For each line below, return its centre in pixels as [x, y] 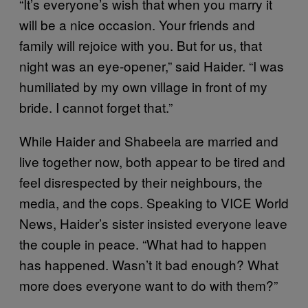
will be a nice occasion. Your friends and [137, 24]
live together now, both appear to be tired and [152, 161]
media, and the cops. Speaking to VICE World [154, 202]
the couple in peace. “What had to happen [143, 243]
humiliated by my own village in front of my [143, 86]
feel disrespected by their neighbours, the [141, 181]
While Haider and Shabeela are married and [149, 140]
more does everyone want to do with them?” [148, 285]
